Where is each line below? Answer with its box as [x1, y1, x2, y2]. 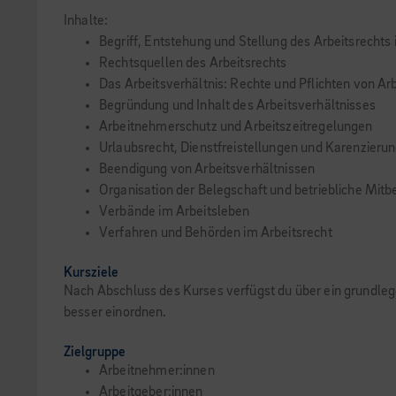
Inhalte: [64, 14, 109, 28]
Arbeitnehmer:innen [99, 364, 215, 378]
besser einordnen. [64, 306, 167, 320]
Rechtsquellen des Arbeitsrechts [99, 57, 287, 71]
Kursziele [64, 266, 118, 280]
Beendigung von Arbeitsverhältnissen [99, 163, 316, 177]
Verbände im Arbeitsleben [99, 205, 250, 219]
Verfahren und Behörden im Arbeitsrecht [99, 226, 332, 240]
